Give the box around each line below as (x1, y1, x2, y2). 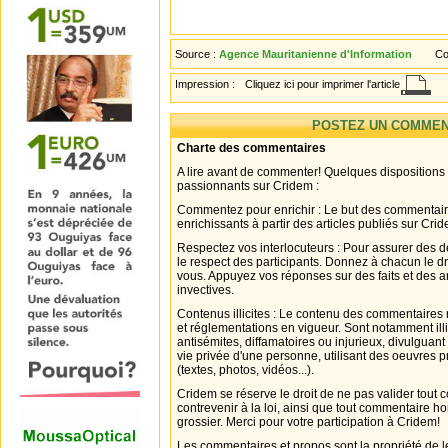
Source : (175, 48, 219, 60)
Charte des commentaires (177, 141, 326, 155)
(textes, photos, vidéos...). (177, 363, 314, 377)
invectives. (177, 283, 234, 297)
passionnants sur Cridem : (177, 179, 319, 193)
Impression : (175, 78, 238, 90)
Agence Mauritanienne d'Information (219, 48, 412, 60)
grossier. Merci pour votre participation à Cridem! (177, 415, 440, 429)
